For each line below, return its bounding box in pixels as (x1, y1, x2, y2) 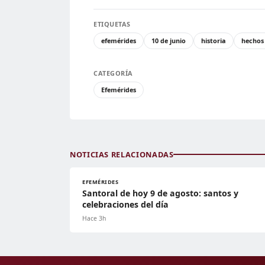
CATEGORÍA (93, 68, 133, 77)
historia (201, 35, 226, 45)
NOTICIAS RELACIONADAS (70, 148, 174, 160)
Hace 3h (82, 214, 106, 222)
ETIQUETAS (93, 19, 131, 28)
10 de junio (151, 35, 186, 45)
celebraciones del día (82, 198, 169, 210)
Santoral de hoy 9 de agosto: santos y (82, 187, 238, 199)
